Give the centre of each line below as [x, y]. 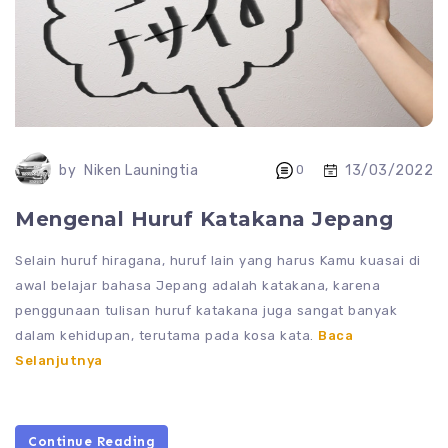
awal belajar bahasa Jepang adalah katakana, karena [197, 286]
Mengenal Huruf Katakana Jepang [204, 219]
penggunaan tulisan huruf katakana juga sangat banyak [206, 311]
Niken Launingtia [141, 171]
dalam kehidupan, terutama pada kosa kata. [166, 336]
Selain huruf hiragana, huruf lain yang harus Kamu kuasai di [218, 261]
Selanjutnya [59, 361]
